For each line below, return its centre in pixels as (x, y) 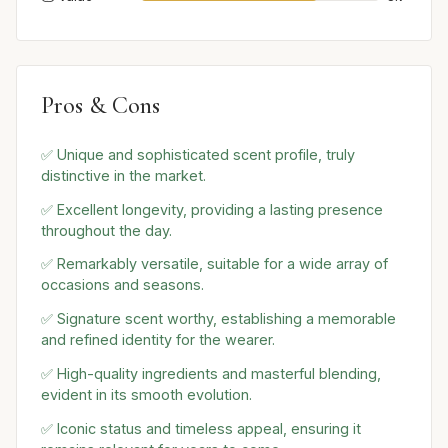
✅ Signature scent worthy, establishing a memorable (218, 319)
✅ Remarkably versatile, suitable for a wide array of (214, 264)
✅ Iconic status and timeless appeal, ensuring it (201, 428)
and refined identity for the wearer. (158, 340)
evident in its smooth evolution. (146, 394)
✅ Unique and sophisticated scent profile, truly (198, 154)
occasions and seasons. (122, 285)
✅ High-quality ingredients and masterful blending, (211, 373)
